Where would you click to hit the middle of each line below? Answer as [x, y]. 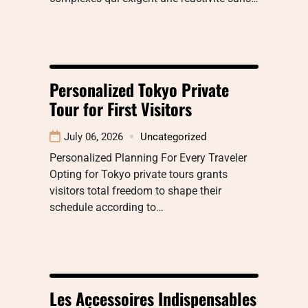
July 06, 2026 [93, 136]
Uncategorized [173, 136]
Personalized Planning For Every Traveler [148, 157]
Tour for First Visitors [121, 108]
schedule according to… [107, 207]
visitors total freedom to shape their [135, 190]
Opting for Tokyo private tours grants [139, 174]
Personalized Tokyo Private [139, 89]
